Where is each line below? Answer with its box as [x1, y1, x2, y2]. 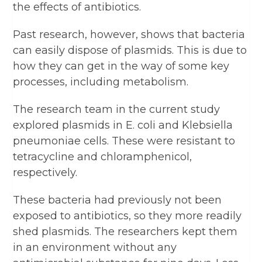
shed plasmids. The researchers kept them [13, 225, 238, 238]
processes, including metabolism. [13, 75, 189, 88]
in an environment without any [13, 240, 177, 254]
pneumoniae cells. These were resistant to [13, 134, 236, 147]
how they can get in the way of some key [13, 59, 230, 73]
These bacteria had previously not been [13, 193, 222, 206]
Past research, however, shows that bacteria [13, 27, 246, 41]
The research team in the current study [13, 102, 220, 116]
